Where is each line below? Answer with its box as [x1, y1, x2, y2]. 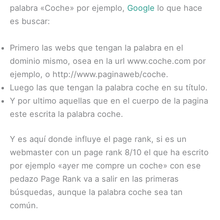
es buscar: [10, 16, 50, 27]
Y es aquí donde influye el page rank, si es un [10, 134, 187, 144]
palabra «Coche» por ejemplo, [10, 3, 127, 13]
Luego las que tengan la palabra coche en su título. [10, 82, 208, 92]
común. [10, 200, 38, 211]
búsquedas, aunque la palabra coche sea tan [10, 187, 183, 197]
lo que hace [155, 3, 202, 13]
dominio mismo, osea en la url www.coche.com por [10, 55, 206, 66]
